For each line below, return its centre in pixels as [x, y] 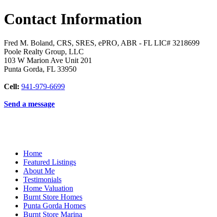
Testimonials [42, 179]
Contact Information [73, 19]
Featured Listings [50, 162]
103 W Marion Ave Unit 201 [48, 60]
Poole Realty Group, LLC [44, 51]
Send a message [29, 104]
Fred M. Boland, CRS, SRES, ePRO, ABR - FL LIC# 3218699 [102, 43]
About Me [39, 170]
